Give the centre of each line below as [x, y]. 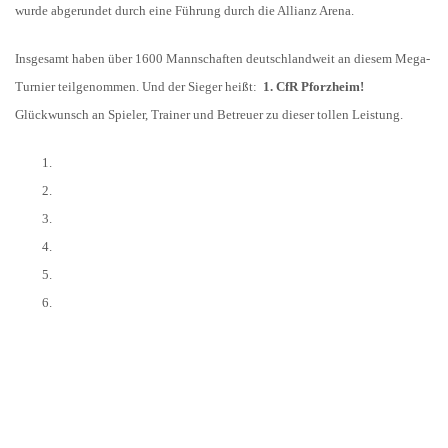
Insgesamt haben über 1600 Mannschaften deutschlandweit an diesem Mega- [222, 58]
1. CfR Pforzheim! [313, 86]
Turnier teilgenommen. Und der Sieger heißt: [139, 86]
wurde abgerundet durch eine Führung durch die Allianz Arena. [184, 10]
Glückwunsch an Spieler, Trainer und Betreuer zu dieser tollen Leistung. [209, 114]
